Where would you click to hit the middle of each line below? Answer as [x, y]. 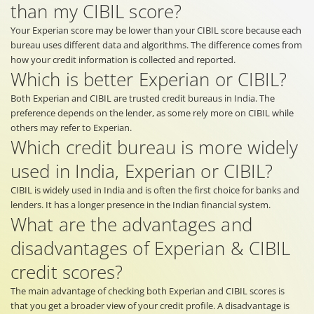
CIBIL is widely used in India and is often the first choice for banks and [155, 190]
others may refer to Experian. [71, 127]
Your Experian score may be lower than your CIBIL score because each [156, 30]
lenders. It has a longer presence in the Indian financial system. [141, 204]
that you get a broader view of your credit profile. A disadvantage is [150, 305]
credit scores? [67, 272]
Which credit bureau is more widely [155, 147]
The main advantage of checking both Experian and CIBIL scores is [148, 291]
